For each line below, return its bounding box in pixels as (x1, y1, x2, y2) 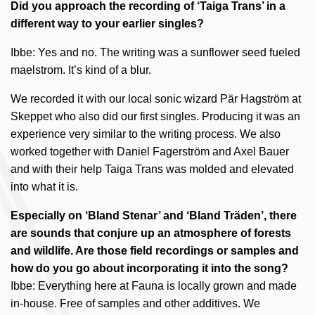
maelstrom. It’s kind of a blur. (11, 64, 151, 76)
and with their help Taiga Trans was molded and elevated (11, 163, 294, 175)
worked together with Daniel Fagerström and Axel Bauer (11, 146, 289, 157)
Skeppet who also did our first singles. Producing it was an (11, 110, 300, 122)
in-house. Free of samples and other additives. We (11, 297, 260, 309)
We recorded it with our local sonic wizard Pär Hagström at (11, 93, 301, 105)
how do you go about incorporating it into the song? (11, 262, 288, 274)
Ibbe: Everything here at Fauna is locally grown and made (11, 280, 297, 292)
